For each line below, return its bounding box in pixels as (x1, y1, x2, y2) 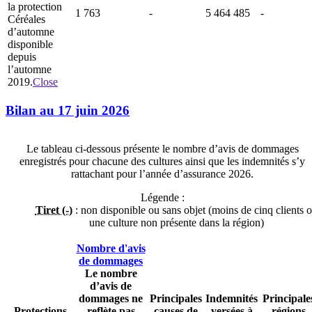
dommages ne (79, 292, 143, 305)
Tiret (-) (35, 204, 72, 217)
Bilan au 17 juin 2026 (6, 103, 130, 118)
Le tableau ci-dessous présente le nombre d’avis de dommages (26, 143, 299, 155)
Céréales (8, 13, 45, 25)
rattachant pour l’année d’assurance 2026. (71, 168, 253, 180)
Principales (150, 292, 202, 305)
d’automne (8, 25, 54, 38)
